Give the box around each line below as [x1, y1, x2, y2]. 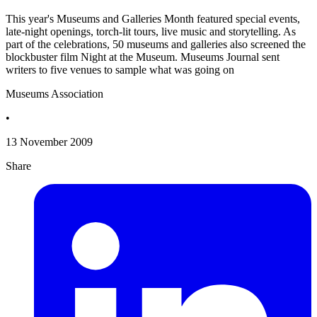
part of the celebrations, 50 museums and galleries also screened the [6, 38, 306, 51]
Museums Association [6, 88, 103, 100]
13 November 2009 [6, 136, 93, 149]
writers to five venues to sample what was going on [6, 64, 234, 76]
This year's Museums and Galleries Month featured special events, [6, 13, 300, 25]
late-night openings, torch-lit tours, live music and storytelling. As [6, 25, 296, 38]
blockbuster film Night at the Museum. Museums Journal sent [6, 51, 279, 64]
